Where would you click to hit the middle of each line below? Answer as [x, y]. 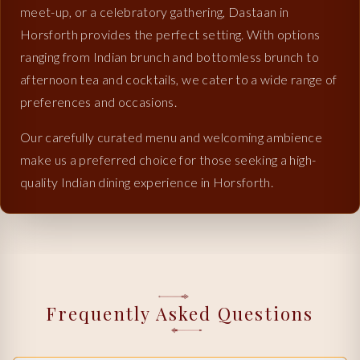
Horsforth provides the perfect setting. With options [170, 34]
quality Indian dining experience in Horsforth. [147, 182]
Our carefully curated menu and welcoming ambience [172, 137]
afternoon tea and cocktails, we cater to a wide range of [179, 79]
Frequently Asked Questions [180, 313]
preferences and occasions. [99, 101]
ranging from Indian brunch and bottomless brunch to [170, 56]
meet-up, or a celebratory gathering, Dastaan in [155, 11]
